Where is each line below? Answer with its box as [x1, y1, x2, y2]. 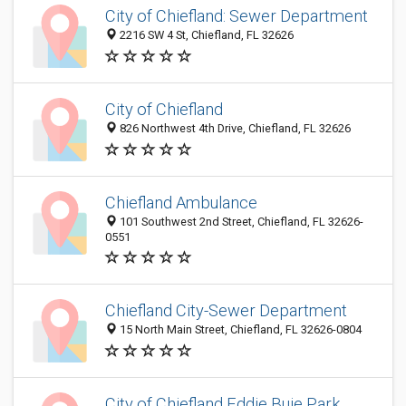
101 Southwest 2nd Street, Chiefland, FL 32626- [117, 215, 363, 228]
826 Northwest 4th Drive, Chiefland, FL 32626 [117, 121, 351, 136]
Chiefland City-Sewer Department [105, 301, 347, 321]
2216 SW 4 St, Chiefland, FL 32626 [117, 28, 294, 43]
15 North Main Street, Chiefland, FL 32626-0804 [117, 323, 362, 337]
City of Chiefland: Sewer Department [105, 6, 368, 26]
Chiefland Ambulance [105, 193, 257, 212]
